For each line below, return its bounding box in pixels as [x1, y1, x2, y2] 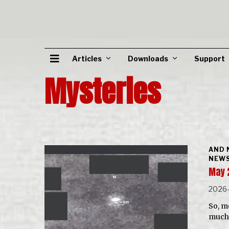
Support [194, 54, 225, 63]
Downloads [128, 54, 168, 63]
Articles [72, 54, 102, 63]
